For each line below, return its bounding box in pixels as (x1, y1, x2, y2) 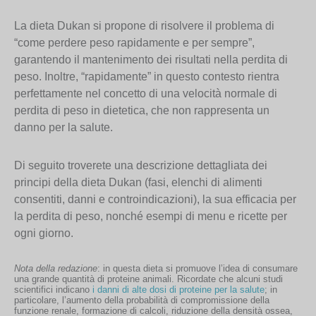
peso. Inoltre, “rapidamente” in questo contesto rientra (14, 70, 279, 83)
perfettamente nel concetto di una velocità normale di (14, 87, 277, 99)
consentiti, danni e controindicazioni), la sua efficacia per (14, 193, 296, 205)
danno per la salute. (14, 121, 113, 133)
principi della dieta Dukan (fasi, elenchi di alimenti (14, 176, 262, 188)
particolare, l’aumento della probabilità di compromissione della (14, 294, 269, 305)
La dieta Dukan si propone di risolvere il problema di (14, 19, 274, 32)
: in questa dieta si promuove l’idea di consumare (97, 262, 298, 274)
